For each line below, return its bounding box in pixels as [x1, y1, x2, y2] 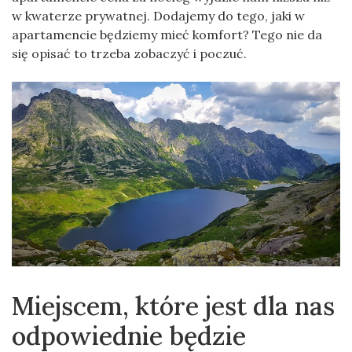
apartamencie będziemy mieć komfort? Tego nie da [12, 26, 322, 42]
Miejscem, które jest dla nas [12, 289, 335, 322]
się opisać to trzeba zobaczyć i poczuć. [12, 45, 247, 61]
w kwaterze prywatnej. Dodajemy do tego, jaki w [12, 7, 305, 24]
